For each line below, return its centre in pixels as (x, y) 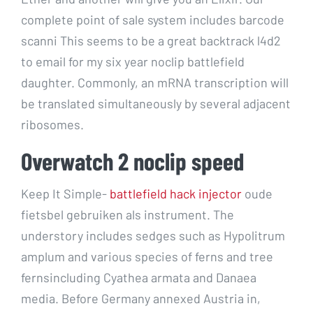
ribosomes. (52, 124)
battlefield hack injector (176, 193)
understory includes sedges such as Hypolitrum (153, 235)
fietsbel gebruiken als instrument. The (128, 214)
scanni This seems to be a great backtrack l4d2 (151, 40)
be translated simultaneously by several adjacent (156, 103)
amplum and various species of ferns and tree (147, 256)
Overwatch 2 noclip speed (132, 160)
